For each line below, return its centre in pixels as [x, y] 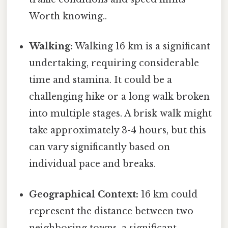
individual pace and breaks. [93, 164]
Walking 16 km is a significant [142, 47]
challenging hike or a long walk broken [120, 97]
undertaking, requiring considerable [114, 63]
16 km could [168, 194]
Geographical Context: [84, 194]
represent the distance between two [111, 211]
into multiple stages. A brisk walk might [121, 114]
